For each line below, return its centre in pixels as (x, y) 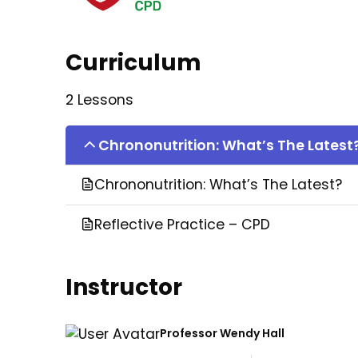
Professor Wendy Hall (222, 334)
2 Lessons (99, 100)
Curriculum (133, 63)
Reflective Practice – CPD (182, 225)
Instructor (124, 288)
